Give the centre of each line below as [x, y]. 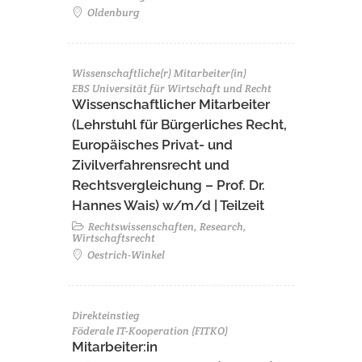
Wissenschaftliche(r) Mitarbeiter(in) [159, 73]
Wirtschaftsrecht [114, 238]
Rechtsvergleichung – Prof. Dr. [168, 185]
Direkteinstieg [106, 316]
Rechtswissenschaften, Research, [166, 227]
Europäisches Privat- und [152, 145]
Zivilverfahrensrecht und [151, 165]
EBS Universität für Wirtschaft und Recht [172, 88]
